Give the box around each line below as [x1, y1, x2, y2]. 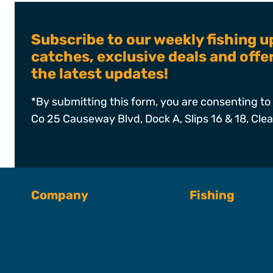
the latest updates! [31, 65, 168, 82]
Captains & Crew [31, 253, 115, 266]
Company [31, 188, 88, 202]
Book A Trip [190, 237, 246, 250]
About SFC [31, 220, 85, 233]
